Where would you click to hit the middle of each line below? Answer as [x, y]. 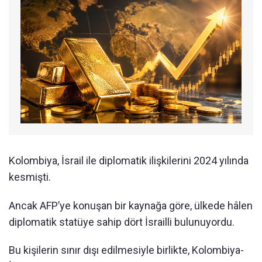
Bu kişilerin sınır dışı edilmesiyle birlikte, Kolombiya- [126, 250]
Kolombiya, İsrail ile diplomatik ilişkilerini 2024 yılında [129, 160]
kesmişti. [30, 177]
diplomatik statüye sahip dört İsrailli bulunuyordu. [122, 222]
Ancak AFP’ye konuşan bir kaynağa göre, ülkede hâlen [131, 205]
